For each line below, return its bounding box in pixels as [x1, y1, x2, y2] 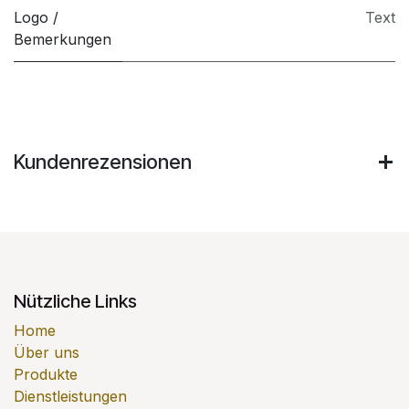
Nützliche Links [14, 290, 137, 313]
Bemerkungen [14, 30, 111, 48]
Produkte [14, 365, 78, 384]
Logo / [14, 8, 58, 26]
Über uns [14, 343, 79, 362]
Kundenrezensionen [14, 150, 192, 173]
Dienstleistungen [14, 387, 127, 406]
